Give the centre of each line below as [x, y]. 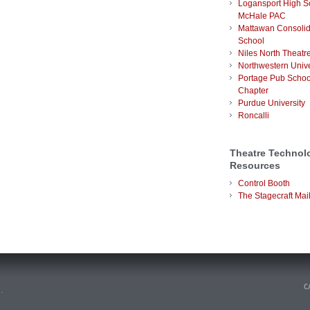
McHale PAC [262, 16]
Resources [255, 166]
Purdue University [272, 103]
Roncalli [254, 116]
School [251, 41]
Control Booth [264, 184]
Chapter [253, 91]
